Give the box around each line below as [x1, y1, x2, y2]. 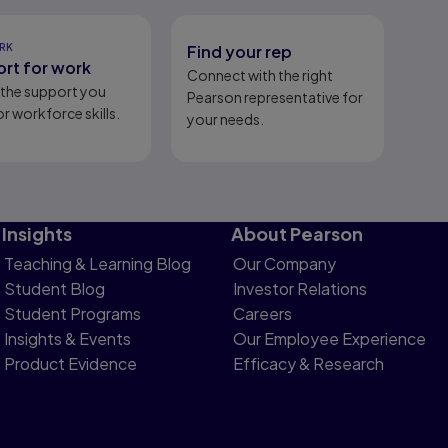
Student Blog [4, 278, 106, 299]
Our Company [233, 253, 337, 274]
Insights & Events [4, 328, 132, 349]
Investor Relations [233, 278, 368, 299]
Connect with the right [187, 66, 333, 84]
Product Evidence [4, 353, 138, 374]
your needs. [187, 110, 264, 128]
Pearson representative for [187, 88, 363, 106]
